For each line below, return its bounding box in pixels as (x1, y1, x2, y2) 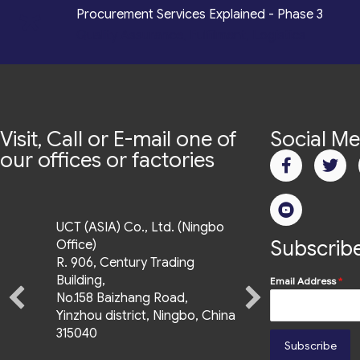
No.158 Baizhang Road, (56, 290, 188, 307)
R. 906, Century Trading (56, 255, 194, 272)
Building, (56, 272, 105, 289)
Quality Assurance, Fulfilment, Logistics (76, 27, 305, 44)
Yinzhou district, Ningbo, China (56, 308, 235, 325)
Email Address (270, 275, 338, 288)
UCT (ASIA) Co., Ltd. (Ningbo (56, 219, 224, 236)
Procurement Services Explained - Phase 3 (76, 6, 323, 23)
